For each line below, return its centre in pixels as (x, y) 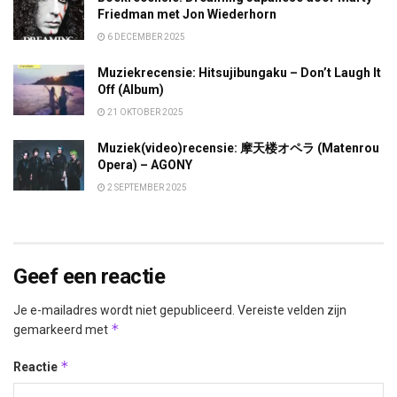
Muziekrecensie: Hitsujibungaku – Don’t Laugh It (239, 73)
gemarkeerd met (62, 330)
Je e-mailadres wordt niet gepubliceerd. (124, 311)
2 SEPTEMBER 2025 (146, 188)
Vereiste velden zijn (292, 311)
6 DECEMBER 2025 (145, 37)
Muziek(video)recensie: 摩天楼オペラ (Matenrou (238, 148)
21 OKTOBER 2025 (144, 113)
